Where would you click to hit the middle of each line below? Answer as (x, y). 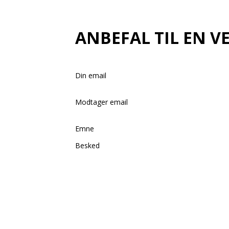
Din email (91, 75)
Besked (87, 145)
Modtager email (101, 102)
